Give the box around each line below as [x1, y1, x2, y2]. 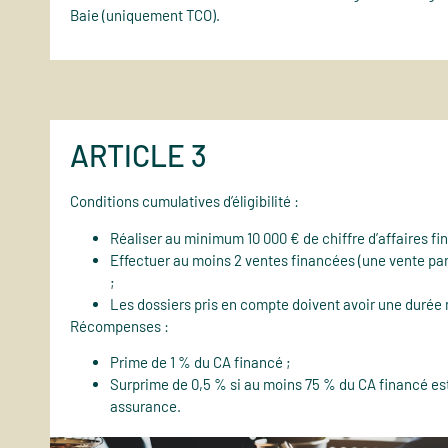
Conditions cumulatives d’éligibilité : [70, 192, 299, 211]
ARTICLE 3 [70, 137, 207, 174]
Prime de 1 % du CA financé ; [110, 352, 291, 371]
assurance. [110, 396, 181, 415]
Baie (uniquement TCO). [70, 5, 220, 24]
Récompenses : [70, 316, 169, 335]
